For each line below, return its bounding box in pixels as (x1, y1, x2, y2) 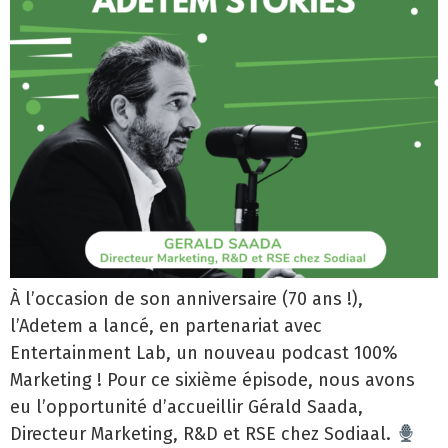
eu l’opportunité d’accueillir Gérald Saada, (10, 395, 363, 418)
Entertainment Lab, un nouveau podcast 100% (10, 341, 398, 364)
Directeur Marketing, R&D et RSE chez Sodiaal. (10, 422, 396, 445)
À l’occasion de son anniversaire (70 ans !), (10, 287, 363, 310)
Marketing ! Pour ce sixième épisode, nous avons (10, 368, 415, 391)
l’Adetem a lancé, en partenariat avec (10, 314, 322, 337)
